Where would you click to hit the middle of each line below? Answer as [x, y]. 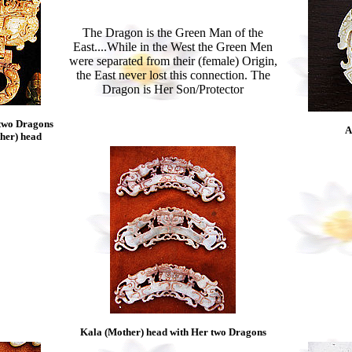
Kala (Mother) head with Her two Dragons [173, 332]
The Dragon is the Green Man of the [173, 33]
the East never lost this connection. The [173, 75]
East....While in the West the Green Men [173, 47]
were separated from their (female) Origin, [173, 61]
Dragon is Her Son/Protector [173, 89]
